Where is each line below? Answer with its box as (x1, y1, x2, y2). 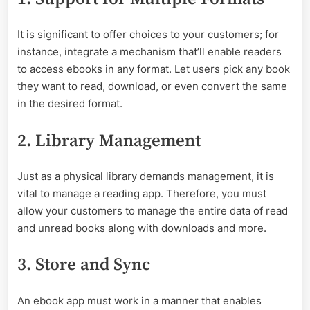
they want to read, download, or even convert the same (17, 80, 287, 93)
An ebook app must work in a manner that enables (17, 293, 262, 307)
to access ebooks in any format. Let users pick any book (17, 62, 290, 76)
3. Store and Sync (17, 254, 150, 276)
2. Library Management (17, 129, 201, 152)
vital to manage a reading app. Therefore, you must (17, 186, 266, 200)
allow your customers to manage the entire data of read (17, 203, 288, 217)
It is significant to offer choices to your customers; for (17, 28, 279, 42)
